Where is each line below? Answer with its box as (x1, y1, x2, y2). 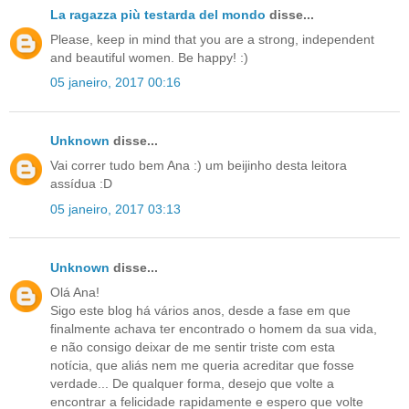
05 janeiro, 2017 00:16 (50, 75, 181, 90)
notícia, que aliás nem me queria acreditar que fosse (50, 358, 354, 373)
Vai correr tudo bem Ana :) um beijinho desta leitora (50, 158, 347, 173)
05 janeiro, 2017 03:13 (50, 201, 181, 216)
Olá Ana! (50, 285, 100, 300)
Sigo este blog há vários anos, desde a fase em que (50, 303, 351, 319)
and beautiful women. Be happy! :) (50, 49, 248, 65)
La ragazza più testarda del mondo (50, 6, 266, 22)
